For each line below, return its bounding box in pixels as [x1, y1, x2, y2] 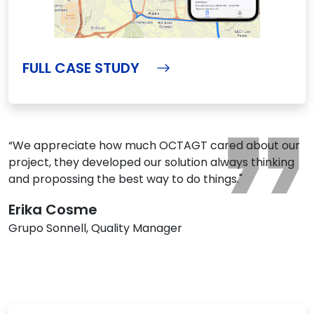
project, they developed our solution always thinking [8, 153, 294, 170]
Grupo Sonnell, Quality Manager [8, 219, 182, 236]
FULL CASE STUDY [22, 57, 139, 78]
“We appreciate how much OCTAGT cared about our [8, 137, 300, 153]
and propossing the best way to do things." [8, 170, 243, 187]
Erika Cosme [8, 199, 97, 219]
